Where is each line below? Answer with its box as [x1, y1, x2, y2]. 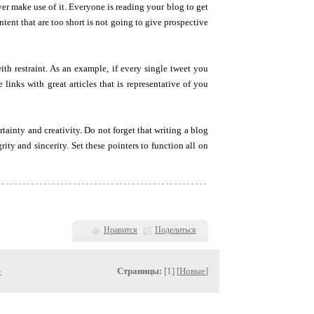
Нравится [104, 225, 137, 235]
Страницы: [117, 266, 162, 276]
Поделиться [155, 225, 196, 235]
